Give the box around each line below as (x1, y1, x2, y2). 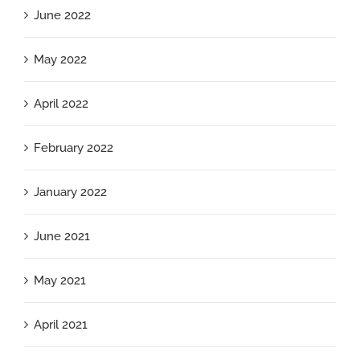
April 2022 (34, 96, 88, 112)
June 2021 (34, 229, 90, 244)
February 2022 (34, 141, 113, 156)
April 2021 (34, 317, 88, 333)
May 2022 (34, 52, 87, 67)
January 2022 (34, 185, 107, 200)
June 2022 (34, 8, 91, 23)
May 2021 (34, 273, 86, 288)
